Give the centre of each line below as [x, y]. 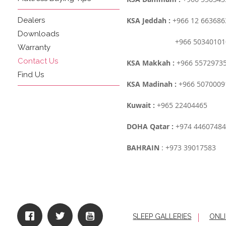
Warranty [34, 47]
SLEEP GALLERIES [162, 216]
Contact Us [38, 61]
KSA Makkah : [150, 63]
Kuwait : [142, 105]
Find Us [31, 75]
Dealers [31, 20]
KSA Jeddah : [148, 20]
